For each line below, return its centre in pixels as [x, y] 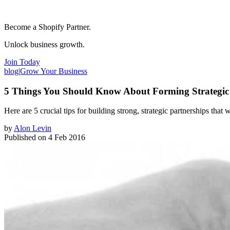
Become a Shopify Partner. [47, 27]
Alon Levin [33, 128]
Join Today [22, 62]
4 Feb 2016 [67, 138]
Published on [25, 138]
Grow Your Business [54, 71]
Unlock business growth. [44, 44]
